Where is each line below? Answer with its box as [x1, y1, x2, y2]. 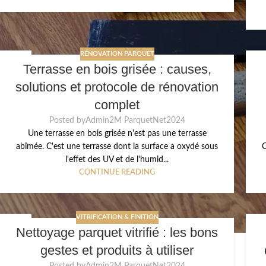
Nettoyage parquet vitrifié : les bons [16, 225, 218, 240]
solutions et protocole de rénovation [15, 80, 218, 95]
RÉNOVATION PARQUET [80, 50, 154, 57]
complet [94, 97, 140, 113]
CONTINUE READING [79, 169, 155, 176]
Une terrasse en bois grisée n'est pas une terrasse [27, 129, 207, 138]
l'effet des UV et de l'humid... [65, 156, 169, 164]
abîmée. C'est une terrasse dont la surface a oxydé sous [16, 142, 218, 151]
